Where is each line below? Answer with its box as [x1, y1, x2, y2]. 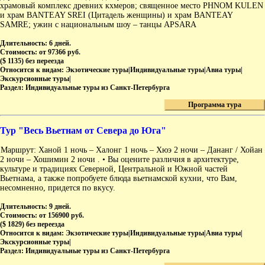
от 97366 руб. [39, 48, 80, 57]
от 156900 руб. [39, 211, 84, 220]
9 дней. [49, 202, 71, 211]
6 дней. [49, 39, 71, 48]
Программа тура [188, 101, 241, 109]
